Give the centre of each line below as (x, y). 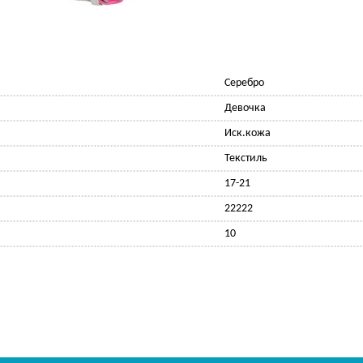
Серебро (244, 83)
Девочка (245, 109)
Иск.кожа (248, 134)
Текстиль (246, 159)
